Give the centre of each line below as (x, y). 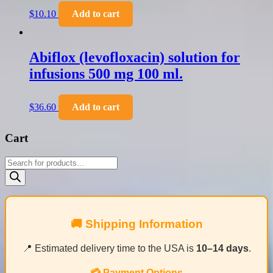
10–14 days (222, 248)
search (16, 172)
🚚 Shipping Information (136, 224)
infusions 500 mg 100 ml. (106, 74)
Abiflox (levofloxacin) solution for (135, 58)
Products (21, 161)
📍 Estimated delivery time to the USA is (109, 248)
